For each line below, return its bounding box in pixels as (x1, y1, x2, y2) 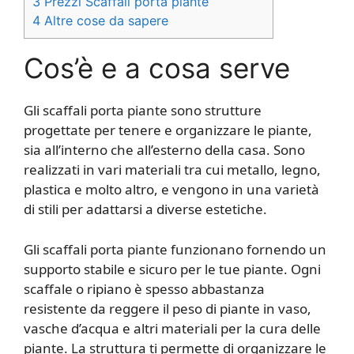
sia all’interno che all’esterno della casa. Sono (24, 141, 305, 160)
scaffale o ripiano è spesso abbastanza (24, 279, 265, 298)
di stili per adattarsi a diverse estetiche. (24, 200, 267, 219)
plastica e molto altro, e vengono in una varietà (24, 180, 319, 199)
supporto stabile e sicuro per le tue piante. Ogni (24, 259, 321, 278)
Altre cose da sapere (40, 13, 168, 29)
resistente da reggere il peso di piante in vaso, (24, 299, 311, 318)
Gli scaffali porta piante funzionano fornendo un (24, 239, 326, 258)
